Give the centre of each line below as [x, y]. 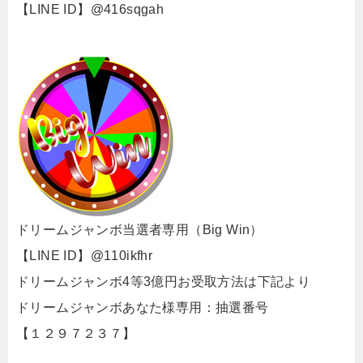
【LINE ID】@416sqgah [90, 9]
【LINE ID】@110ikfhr [85, 256]
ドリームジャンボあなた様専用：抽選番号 [143, 307]
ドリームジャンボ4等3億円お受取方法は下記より [164, 282]
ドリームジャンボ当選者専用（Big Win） [140, 230]
